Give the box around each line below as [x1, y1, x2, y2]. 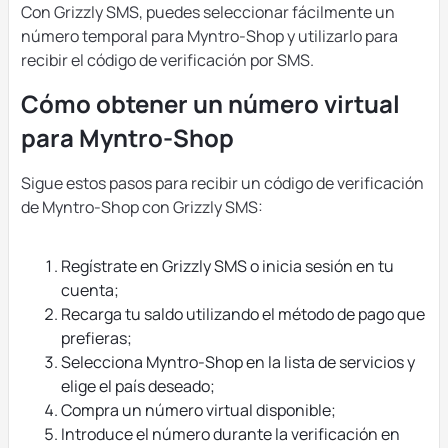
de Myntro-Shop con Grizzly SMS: [21, 196, 263, 218]
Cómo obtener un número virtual [21, 87, 400, 120]
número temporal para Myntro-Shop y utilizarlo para [21, 25, 398, 47]
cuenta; [61, 279, 119, 301]
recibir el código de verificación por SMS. [21, 49, 314, 71]
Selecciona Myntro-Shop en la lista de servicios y [61, 351, 415, 373]
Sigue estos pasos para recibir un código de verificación [21, 172, 424, 194]
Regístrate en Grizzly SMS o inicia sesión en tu [61, 255, 394, 277]
